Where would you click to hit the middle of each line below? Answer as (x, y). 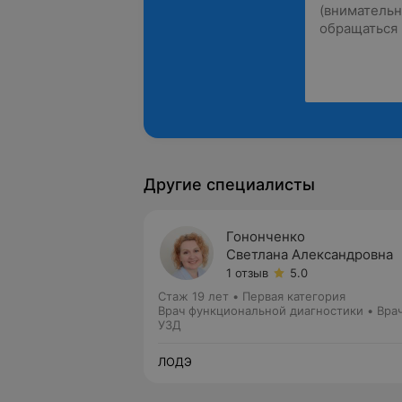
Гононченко (266, 236)
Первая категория (294, 296)
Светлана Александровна (310, 254)
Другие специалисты (229, 184)
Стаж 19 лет (193, 296)
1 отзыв (247, 273)
